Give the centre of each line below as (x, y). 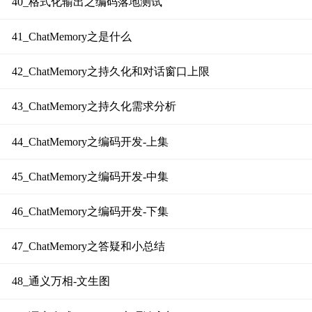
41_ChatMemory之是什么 (71, 37)
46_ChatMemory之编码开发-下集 (90, 211)
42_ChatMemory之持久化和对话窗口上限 (110, 72)
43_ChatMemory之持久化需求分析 (94, 107)
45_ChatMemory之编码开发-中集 (90, 176)
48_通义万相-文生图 (61, 281)
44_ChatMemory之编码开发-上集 (90, 141)
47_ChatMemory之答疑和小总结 (88, 247)
